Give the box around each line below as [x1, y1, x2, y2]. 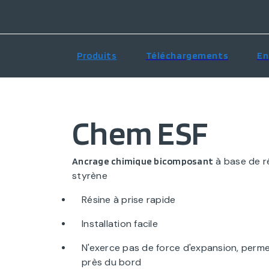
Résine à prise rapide [82, 193, 176, 206]
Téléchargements [145, 50, 229, 61]
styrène [72, 169, 107, 182]
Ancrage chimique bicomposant [72, 156, 213, 167]
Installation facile [82, 217, 158, 230]
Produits [77, 50, 117, 61]
